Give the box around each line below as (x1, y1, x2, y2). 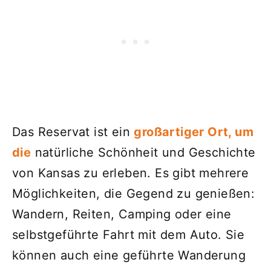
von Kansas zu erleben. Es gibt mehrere (12, 166, 249, 180)
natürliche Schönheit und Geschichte (31, 145, 256, 160)
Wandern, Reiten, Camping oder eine (12, 207, 232, 221)
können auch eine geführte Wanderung (12, 248, 246, 263)
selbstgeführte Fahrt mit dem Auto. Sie (12, 227, 245, 242)
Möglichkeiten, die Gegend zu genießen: (12, 186, 255, 201)
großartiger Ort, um (134, 125, 254, 139)
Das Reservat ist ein (12, 125, 134, 139)
